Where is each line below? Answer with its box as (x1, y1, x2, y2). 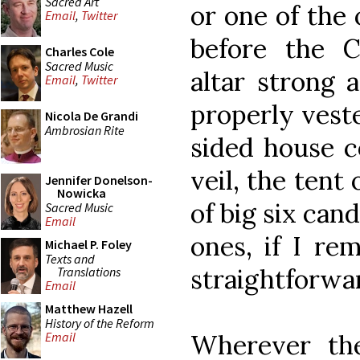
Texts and (45, 250, 95, 267)
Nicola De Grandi (45, 108, 138, 124)
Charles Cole (45, 43, 114, 59)
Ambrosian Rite (45, 121, 125, 138)
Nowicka (57, 185, 106, 201)
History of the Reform (45, 314, 154, 331)
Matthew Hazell (45, 301, 133, 317)
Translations (57, 263, 121, 280)
